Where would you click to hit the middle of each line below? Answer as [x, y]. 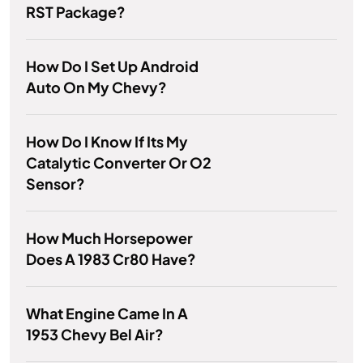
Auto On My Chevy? [96, 88]
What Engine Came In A [107, 314]
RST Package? [76, 12]
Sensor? [56, 184]
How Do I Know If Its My [107, 142]
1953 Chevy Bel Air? [95, 335]
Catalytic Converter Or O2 [119, 163]
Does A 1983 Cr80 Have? [111, 259]
